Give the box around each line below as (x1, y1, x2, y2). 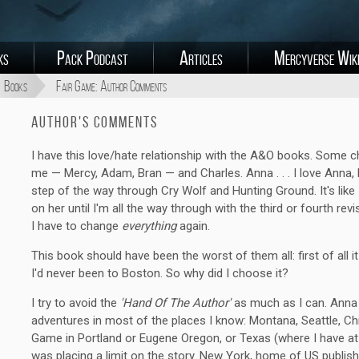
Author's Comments (31, 113, 159, 131)
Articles (179, 46, 223, 69)
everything (122, 219, 176, 233)
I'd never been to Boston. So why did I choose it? (31, 266, 288, 280)
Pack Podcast (57, 46, 128, 69)
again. (176, 219, 210, 233)
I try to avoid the (31, 296, 120, 310)
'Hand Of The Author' (120, 296, 231, 310)
